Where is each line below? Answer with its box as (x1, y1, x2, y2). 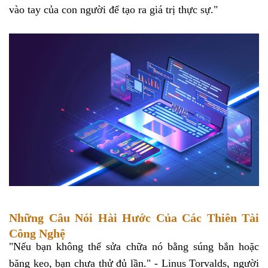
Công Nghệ (9, 227, 65, 240)
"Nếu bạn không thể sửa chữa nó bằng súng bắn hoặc (9, 240, 259, 252)
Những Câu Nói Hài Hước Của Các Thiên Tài (9, 211, 259, 225)
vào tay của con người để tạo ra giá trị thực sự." (9, 3, 221, 16)
